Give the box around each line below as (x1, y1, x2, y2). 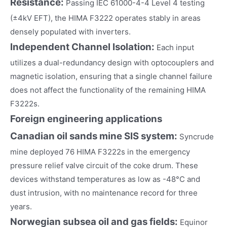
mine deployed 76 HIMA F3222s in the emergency (10, 146, 190, 157)
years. (10, 201, 32, 211)
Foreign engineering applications (10, 112, 162, 125)
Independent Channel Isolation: (10, 41, 157, 53)
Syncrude (179, 131, 214, 141)
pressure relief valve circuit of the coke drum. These (10, 160, 198, 170)
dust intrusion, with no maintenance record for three (10, 187, 198, 198)
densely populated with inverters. (10, 26, 131, 36)
